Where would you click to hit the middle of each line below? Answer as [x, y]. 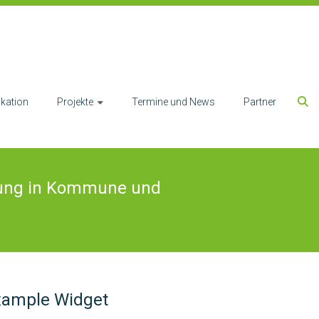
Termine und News [173, 101]
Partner [260, 101]
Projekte [75, 101]
